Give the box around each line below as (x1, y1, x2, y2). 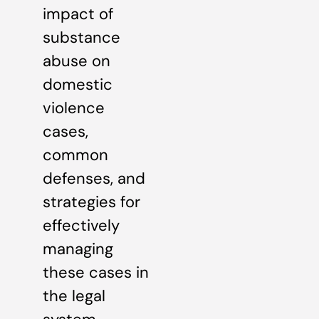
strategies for (43, 192, 140, 213)
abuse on (43, 51, 110, 72)
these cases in (43, 262, 149, 283)
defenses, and (43, 168, 145, 189)
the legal (43, 286, 105, 307)
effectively (43, 215, 120, 236)
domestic (43, 74, 113, 95)
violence (43, 98, 105, 119)
